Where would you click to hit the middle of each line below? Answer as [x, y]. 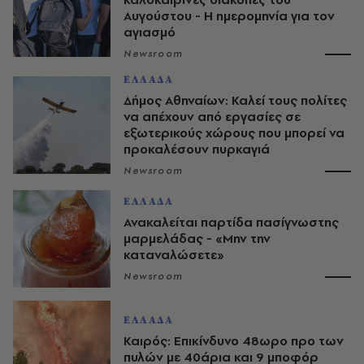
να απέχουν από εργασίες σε [212, 117]
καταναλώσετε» [174, 255]
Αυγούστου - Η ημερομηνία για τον [229, 16]
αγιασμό [149, 32]
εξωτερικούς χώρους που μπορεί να [234, 133]
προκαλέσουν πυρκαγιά [197, 149]
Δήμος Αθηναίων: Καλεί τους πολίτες [235, 101]
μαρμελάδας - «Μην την [197, 239]
